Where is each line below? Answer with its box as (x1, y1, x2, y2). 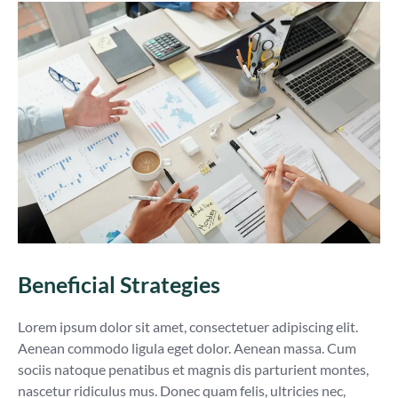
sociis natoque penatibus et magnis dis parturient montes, (18, 361, 369, 378)
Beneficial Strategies (18, 271, 220, 298)
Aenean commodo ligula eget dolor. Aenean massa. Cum (18, 339, 356, 357)
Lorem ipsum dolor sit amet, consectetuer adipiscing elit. (18, 318, 358, 336)
